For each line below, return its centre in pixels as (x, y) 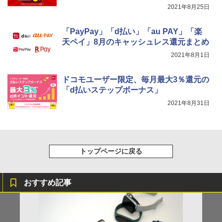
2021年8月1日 (190, 55)
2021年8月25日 (189, 7)
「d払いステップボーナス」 (112, 90)
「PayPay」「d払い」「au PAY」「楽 (132, 32)
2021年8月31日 (189, 103)
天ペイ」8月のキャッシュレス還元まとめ (136, 42)
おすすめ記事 (48, 183)
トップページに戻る (111, 151)
